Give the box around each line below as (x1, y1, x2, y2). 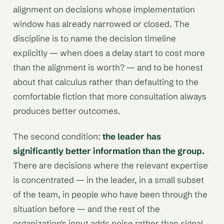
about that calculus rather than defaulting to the (13, 76, 198, 87)
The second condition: (13, 131, 102, 142)
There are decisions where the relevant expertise (13, 160, 208, 171)
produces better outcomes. (13, 105, 120, 116)
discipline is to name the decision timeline (13, 32, 176, 43)
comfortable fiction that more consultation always (13, 90, 206, 101)
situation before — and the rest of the (13, 203, 160, 214)
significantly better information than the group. (13, 145, 204, 156)
